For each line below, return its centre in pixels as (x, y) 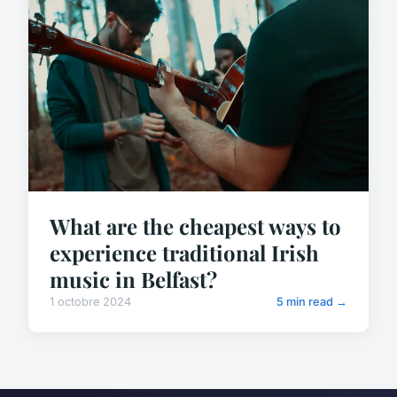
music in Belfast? (133, 280)
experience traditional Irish (184, 253)
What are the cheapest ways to (195, 226)
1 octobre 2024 (90, 302)
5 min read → (312, 302)
